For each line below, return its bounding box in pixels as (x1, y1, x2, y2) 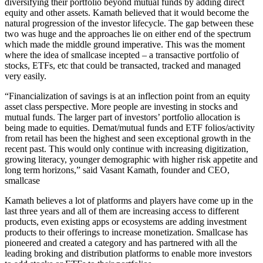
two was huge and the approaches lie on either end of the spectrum (5, 28, 251, 39)
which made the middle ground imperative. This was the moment (5, 39, 245, 49)
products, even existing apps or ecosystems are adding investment (5, 216, 247, 227)
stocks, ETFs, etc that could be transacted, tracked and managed (5, 60, 241, 70)
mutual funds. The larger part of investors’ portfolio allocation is (5, 112, 240, 122)
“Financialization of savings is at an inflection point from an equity (5, 90, 250, 101)
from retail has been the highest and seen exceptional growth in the (5, 133, 251, 143)
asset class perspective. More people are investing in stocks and (5, 101, 238, 112)
